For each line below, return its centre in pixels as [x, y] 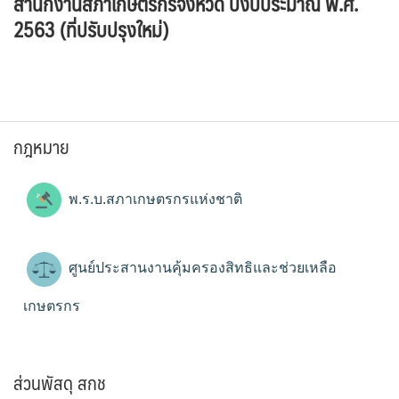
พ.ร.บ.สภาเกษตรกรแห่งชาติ [154, 199]
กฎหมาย [41, 147]
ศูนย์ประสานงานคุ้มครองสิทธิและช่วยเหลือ [201, 268]
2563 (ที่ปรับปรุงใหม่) [91, 29]
